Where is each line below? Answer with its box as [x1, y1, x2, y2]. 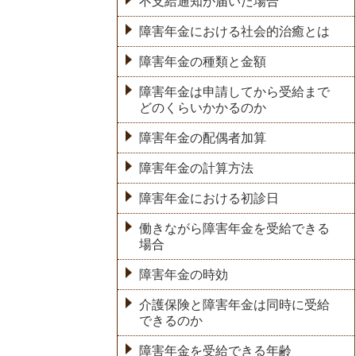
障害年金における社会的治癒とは [139, 24, 331, 38]
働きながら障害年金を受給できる [139, 221, 331, 235]
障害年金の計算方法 [139, 161, 254, 175]
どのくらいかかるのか [139, 100, 267, 114]
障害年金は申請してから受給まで [139, 84, 331, 99]
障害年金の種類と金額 [139, 54, 267, 68]
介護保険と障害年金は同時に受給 [139, 297, 331, 311]
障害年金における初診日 [139, 191, 280, 205]
